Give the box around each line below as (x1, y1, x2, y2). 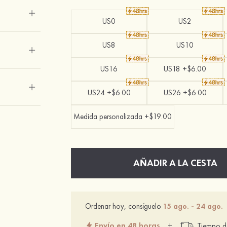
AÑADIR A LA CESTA (133, 157, 218, 169)
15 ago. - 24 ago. (163, 201, 223, 211)
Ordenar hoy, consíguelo (85, 201, 164, 211)
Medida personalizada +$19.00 (73, 111, 172, 122)
